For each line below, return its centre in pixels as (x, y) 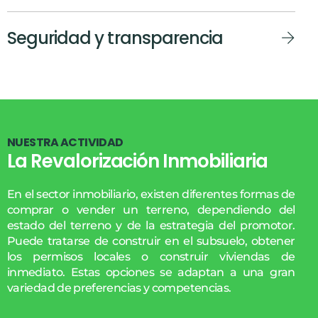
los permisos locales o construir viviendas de (151, 256)
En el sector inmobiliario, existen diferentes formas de (151, 194)
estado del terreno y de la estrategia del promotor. (151, 225)
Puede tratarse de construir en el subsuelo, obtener (151, 241)
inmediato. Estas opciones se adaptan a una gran (151, 272)
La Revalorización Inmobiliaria (137, 161)
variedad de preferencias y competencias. (119, 287)
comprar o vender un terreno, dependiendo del (151, 209)
